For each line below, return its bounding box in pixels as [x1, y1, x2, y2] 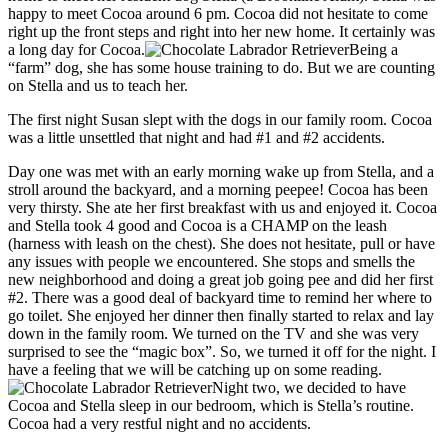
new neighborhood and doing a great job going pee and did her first [8, 270, 433, 288]
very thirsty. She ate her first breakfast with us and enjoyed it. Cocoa [8, 198, 437, 216]
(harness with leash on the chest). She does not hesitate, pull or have [8, 234, 435, 252]
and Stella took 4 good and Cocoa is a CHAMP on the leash [8, 216, 387, 234]
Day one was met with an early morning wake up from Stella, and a [8, 162, 434, 180]
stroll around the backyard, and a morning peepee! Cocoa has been [8, 180, 428, 198]
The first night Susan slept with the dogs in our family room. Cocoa [8, 110, 432, 128]
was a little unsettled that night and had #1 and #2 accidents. [8, 128, 385, 146]
